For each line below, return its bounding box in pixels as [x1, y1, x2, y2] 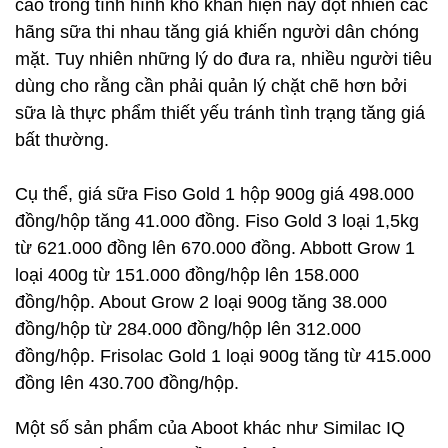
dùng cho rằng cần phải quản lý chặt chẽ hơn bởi [15, 76, 407, 96]
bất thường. [15, 130, 109, 150]
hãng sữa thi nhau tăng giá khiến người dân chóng [15, 22, 419, 42]
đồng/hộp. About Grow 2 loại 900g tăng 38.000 [15, 292, 387, 312]
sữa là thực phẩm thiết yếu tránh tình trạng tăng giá [15, 103, 425, 123]
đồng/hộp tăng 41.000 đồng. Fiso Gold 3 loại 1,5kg [15, 211, 419, 231]
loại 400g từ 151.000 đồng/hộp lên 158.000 [15, 265, 359, 285]
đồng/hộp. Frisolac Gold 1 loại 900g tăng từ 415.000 [15, 346, 431, 366]
